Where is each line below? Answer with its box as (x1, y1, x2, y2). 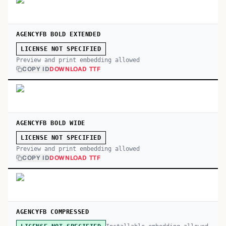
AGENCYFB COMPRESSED (16, 208, 89, 215)
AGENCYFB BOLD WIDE (16, 120, 85, 127)
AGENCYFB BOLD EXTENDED (16, 31, 101, 38)
